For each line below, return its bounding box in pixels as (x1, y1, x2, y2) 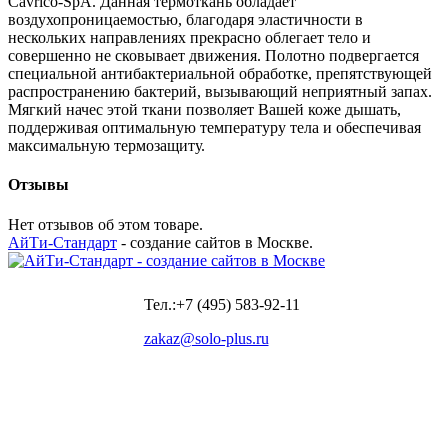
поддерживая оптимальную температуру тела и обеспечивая (8, 119, 421, 137)
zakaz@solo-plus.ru (143, 329, 269, 347)
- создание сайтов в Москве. (117, 233, 313, 251)
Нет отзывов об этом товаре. (8, 215, 203, 233)
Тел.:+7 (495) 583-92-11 (143, 295, 300, 313)
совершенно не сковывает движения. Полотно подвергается (8, 47, 419, 65)
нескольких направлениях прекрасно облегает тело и (8, 29, 371, 47)
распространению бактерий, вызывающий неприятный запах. (8, 83, 432, 101)
